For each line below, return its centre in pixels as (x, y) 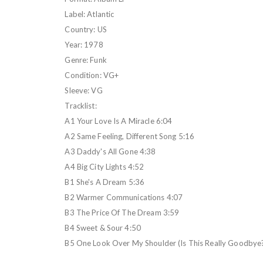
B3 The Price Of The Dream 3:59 (122, 212)
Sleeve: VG (84, 90)
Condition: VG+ (92, 75)
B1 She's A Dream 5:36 (105, 182)
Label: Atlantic (90, 14)
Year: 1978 (84, 44)
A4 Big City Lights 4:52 (104, 166)
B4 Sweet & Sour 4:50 (103, 227)
